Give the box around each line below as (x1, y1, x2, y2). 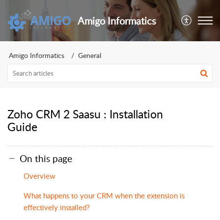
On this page (20, 151, 72, 165)
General (78, 51, 101, 60)
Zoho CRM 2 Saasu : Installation (7, 106, 163, 122)
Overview (24, 170, 55, 181)
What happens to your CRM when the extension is (24, 190, 185, 200)
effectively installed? (24, 202, 90, 212)
